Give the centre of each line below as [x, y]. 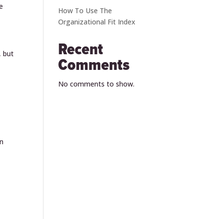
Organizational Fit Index [97, 22]
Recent [81, 50]
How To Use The [85, 11]
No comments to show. [97, 84]
